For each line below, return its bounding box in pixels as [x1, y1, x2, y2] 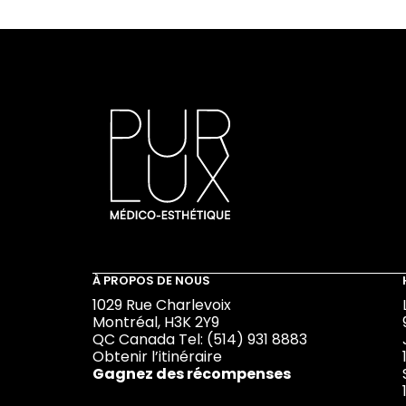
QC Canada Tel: [92, 329, 207, 351]
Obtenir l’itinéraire [92, 346, 222, 368]
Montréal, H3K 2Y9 [92, 312, 219, 333]
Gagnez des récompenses [92, 363, 291, 385]
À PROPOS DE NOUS [92, 272, 210, 290]
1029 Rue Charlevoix [92, 295, 231, 316]
